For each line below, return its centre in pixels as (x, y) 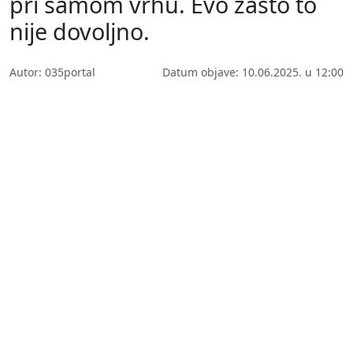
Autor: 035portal (52, 72)
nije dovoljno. (80, 31)
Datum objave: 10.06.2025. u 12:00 (253, 72)
